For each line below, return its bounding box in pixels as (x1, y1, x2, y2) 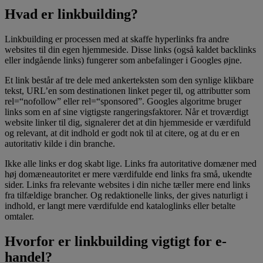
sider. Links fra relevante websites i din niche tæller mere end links (5, 179, 250, 190)
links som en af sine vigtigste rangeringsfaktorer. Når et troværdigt (5, 106, 248, 117)
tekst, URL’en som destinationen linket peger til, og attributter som (5, 85, 250, 96)
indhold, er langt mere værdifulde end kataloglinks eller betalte (5, 200, 235, 211)
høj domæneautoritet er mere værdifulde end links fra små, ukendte (5, 168, 252, 179)
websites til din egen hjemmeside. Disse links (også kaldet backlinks (5, 44, 256, 55)
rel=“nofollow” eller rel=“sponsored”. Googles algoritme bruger (5, 96, 241, 106)
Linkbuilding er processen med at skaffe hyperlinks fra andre (5, 33, 229, 44)
